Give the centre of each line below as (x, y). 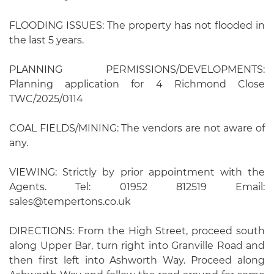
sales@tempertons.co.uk (70, 201)
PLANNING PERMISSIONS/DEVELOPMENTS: (137, 69)
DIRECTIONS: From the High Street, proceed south (137, 231)
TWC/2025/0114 (46, 98)
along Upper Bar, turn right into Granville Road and (137, 245)
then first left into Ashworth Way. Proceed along (137, 260)
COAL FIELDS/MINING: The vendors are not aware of (137, 128)
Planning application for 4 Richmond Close (137, 84)
